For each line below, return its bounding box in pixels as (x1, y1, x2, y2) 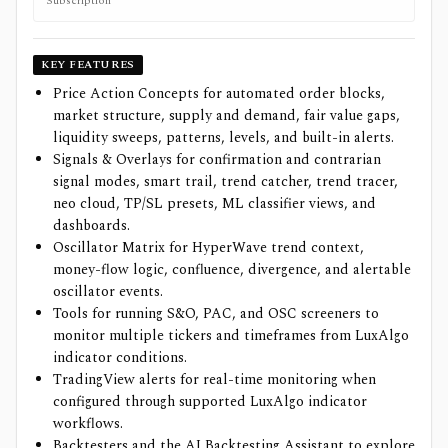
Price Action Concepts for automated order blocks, (53, 82, 385, 104)
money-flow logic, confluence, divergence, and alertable (53, 258, 411, 280)
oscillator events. (53, 280, 163, 302)
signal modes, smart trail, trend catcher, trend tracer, (53, 170, 398, 192)
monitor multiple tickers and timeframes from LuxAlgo (53, 324, 409, 346)
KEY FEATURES (41, 55, 135, 73)
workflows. (53, 412, 123, 434)
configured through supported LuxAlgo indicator (53, 390, 367, 412)
